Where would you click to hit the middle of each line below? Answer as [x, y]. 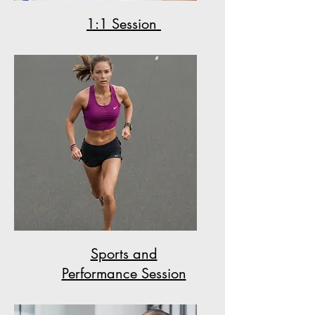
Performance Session [124, 274]
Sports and [124, 254]
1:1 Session [124, 24]
